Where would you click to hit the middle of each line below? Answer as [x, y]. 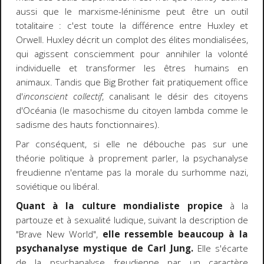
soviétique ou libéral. [57, 186]
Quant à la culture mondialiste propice [119, 206]
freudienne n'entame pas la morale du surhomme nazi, [132, 172]
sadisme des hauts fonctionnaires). [88, 125]
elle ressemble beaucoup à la [175, 234]
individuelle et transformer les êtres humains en [132, 68]
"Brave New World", [59, 234]
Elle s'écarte [221, 248]
